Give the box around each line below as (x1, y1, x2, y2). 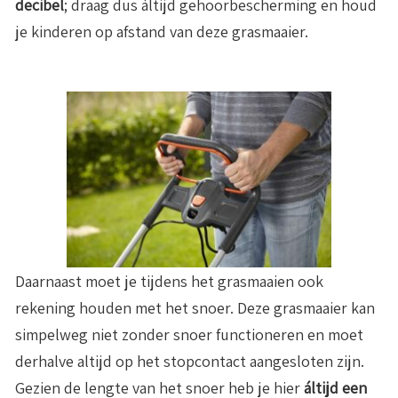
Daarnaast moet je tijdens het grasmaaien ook (15, 271, 323, 292)
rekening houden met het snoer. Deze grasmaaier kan (15, 298, 375, 319)
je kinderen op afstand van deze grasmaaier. (15, 20, 308, 42)
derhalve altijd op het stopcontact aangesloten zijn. (15, 351, 364, 372)
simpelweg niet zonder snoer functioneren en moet (15, 324, 363, 346)
